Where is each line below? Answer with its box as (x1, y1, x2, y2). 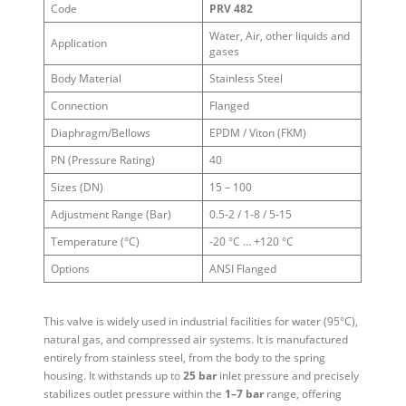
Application (50, 35, 107, 52)
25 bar (183, 367, 217, 383)
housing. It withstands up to (43, 367, 184, 383)
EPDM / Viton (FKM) (208, 125, 306, 141)
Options (50, 261, 90, 277)
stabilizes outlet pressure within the (43, 385, 226, 401)
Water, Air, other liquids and (208, 28, 350, 44)
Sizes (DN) (50, 179, 103, 196)
